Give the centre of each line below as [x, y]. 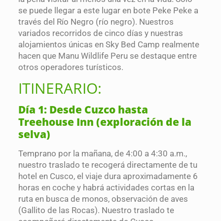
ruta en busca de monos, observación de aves [103, 199]
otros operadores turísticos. [71, 67]
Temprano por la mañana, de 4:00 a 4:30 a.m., [102, 154]
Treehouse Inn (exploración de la [105, 122]
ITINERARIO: [60, 88]
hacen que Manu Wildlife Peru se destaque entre [107, 56]
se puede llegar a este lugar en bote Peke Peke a [108, 11]
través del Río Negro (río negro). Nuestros [96, 22]
